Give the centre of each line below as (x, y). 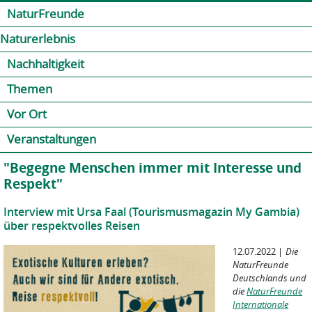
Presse (264, 10)
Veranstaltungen (52, 139)
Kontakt (226, 10)
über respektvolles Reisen (72, 226)
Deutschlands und (270, 278)
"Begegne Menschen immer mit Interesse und (153, 168)
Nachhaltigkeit (46, 64)
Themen (30, 89)
